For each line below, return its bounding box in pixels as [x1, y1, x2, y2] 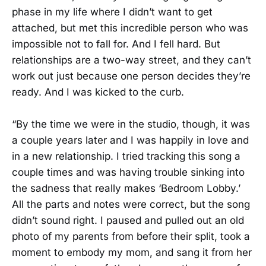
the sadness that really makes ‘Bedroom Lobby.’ [12, 182, 240, 194]
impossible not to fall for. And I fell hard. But [12, 37, 220, 50]
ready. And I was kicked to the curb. [12, 85, 184, 98]
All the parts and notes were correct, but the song [12, 198, 250, 210]
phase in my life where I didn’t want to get [12, 5, 213, 18]
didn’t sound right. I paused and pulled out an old [12, 214, 244, 226]
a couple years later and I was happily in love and [12, 134, 249, 146]
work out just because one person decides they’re [12, 69, 251, 82]
